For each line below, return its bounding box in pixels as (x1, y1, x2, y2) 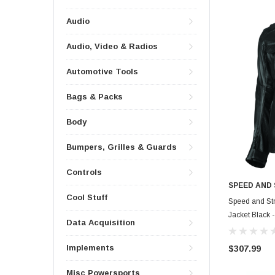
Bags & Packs (66, 92, 123, 102)
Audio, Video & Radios (66, 42, 158, 52)
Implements (66, 243, 114, 253)
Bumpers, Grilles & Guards (66, 142, 177, 152)
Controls (66, 168, 102, 177)
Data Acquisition (66, 218, 135, 228)
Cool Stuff (66, 193, 107, 203)
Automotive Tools (66, 67, 138, 77)
